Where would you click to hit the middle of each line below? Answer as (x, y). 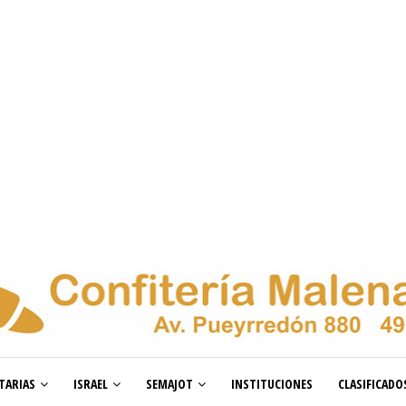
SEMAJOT (169, 384)
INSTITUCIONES (272, 384)
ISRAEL (91, 384)
